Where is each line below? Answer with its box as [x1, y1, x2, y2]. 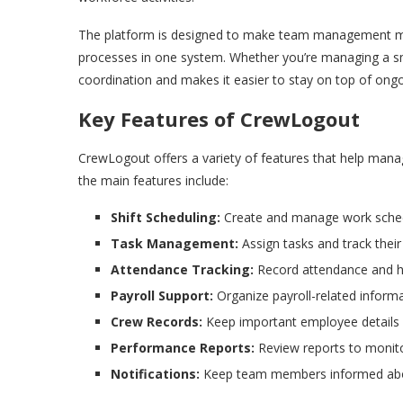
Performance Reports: [111, 339, 255, 357]
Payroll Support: [111, 287, 213, 305]
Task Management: [111, 235, 238, 253]
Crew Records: [111, 313, 202, 331]
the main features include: [78, 172, 228, 190]
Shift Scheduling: [111, 209, 220, 227]
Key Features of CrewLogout [78, 105, 360, 133]
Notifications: [111, 365, 200, 383]
